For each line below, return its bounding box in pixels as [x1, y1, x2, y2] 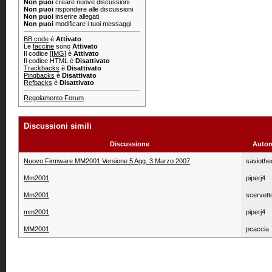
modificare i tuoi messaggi [53, 20, 131, 27]
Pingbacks [24, 72, 55, 79]
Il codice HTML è [24, 57, 75, 64]
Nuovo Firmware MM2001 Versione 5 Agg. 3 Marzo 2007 [24, 157, 190, 165]
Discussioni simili [24, 121, 92, 131]
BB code [24, 35, 49, 42]
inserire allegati [53, 13, 99, 20]
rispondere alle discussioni [53, 5, 133, 13]
